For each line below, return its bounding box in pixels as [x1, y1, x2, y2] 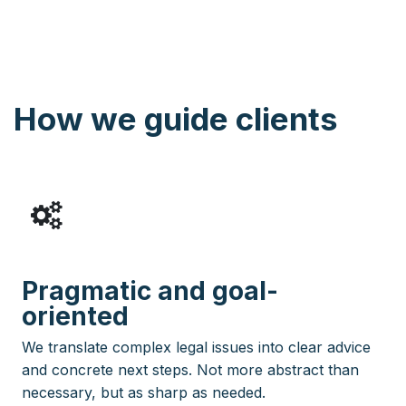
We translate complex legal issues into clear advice [22, 337, 371, 356]
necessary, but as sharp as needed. [22, 382, 266, 401]
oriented [22, 300, 129, 332]
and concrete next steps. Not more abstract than [22, 360, 359, 379]
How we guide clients [14, 99, 338, 138]
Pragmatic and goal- [22, 275, 278, 306]
